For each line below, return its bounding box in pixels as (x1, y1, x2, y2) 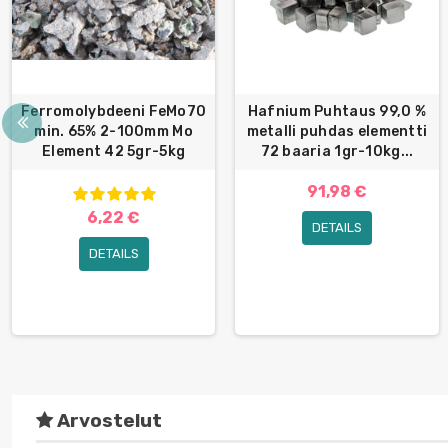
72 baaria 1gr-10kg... (260, 143, 414, 161)
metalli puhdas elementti (246, 123, 428, 141)
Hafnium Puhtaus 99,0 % (247, 103, 427, 121)
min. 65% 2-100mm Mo (34, 123, 193, 141)
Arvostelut (53, 409, 162, 432)
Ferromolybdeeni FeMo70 (21, 103, 207, 121)
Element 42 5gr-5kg (42, 143, 186, 161)
